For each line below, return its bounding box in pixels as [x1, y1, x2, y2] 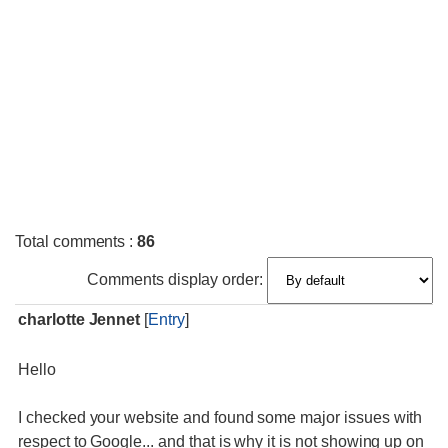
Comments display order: [87, 271, 264, 288]
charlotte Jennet [18, 311, 141, 328]
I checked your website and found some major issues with [18, 409, 423, 426]
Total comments [15, 233, 130, 250]
